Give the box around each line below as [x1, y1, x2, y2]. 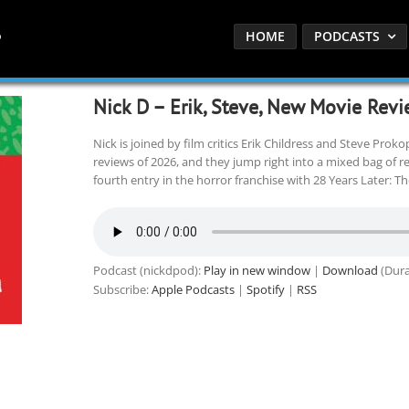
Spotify [246, 281, 285, 298]
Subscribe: [92, 281, 152, 298]
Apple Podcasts [151, 281, 235, 298]
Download [321, 262, 378, 278]
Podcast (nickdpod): [92, 262, 204, 278]
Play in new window [203, 262, 310, 278]
